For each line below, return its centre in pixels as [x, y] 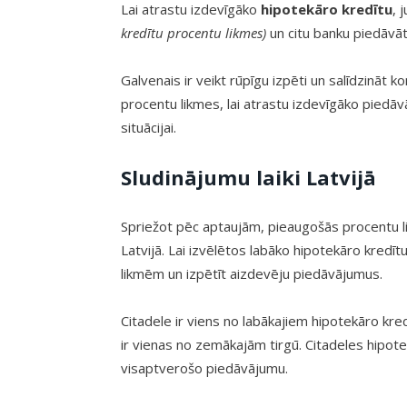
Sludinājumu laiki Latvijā [248, 177]
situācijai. [149, 127]
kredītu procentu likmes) [194, 32]
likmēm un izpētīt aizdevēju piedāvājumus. [252, 273]
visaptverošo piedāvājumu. [204, 367]
